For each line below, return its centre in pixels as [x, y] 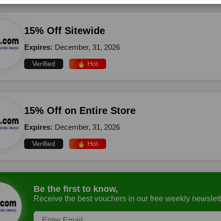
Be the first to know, [76, 189]
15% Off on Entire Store [80, 110]
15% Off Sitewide [65, 31]
